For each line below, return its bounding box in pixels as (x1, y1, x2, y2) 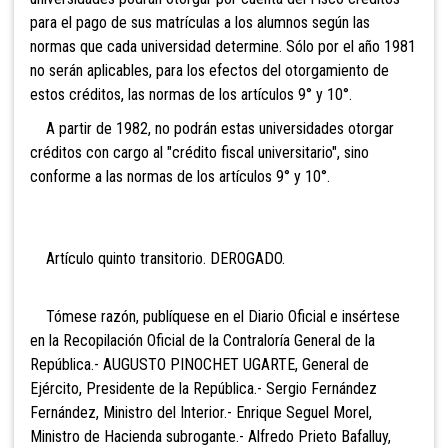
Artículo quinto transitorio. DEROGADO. (30, 249, 285, 269)
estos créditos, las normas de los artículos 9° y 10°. (30, 85, 352, 105)
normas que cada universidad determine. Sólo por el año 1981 (30, 37, 416, 57)
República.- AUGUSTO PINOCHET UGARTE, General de (30, 355, 369, 375)
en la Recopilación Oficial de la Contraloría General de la (30, 331, 375, 351)
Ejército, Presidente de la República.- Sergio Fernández (30, 379, 377, 399)
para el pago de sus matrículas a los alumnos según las (30, 13, 370, 33)
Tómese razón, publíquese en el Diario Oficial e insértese (30, 307, 400, 327)
